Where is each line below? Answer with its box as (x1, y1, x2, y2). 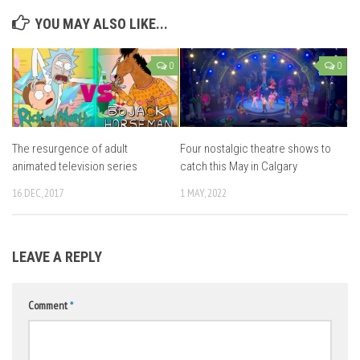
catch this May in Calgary (180, 158, 297, 174)
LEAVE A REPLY (12, 248, 102, 266)
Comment (28, 298, 70, 313)
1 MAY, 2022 (180, 185, 227, 200)
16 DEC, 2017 (12, 185, 63, 200)
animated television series (12, 158, 137, 174)
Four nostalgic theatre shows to (180, 141, 331, 156)
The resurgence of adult (12, 141, 128, 156)
